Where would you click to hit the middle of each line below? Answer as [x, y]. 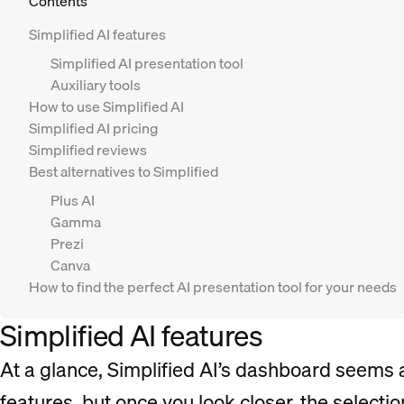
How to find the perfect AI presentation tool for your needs [213, 287]
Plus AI [73, 200]
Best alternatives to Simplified [124, 171]
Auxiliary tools [96, 85]
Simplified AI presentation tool [147, 63]
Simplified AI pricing [93, 128]
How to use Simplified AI [106, 106]
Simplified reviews [88, 150]
